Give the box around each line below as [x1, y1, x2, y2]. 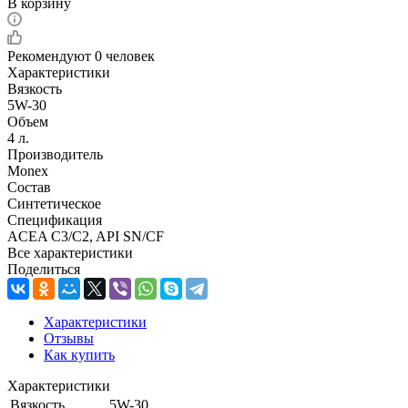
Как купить [44, 346, 115, 362]
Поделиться [7, 260, 80, 277]
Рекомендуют [7, 47, 95, 64]
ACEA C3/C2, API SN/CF [7, 228, 164, 244]
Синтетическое [7, 195, 101, 211]
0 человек [95, 47, 155, 64]
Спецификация [7, 211, 102, 228]
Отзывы [44, 330, 94, 346]
